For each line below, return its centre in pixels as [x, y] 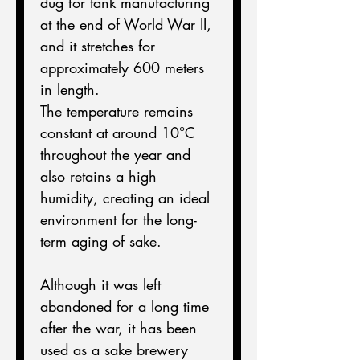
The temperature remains [119, 111]
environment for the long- [119, 219]
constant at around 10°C [120, 133]
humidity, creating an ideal [127, 198]
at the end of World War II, [128, 24]
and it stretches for [100, 46]
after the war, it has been [121, 328]
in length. [70, 89]
